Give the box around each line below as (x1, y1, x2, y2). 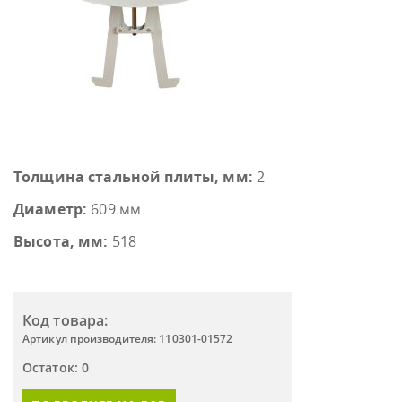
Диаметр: (13, 199, 88, 219)
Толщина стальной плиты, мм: (13, 167, 253, 187)
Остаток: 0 (22, 359, 89, 376)
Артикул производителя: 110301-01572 (22, 331, 233, 346)
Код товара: (22, 310, 109, 330)
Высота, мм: (13, 232, 109, 251)
